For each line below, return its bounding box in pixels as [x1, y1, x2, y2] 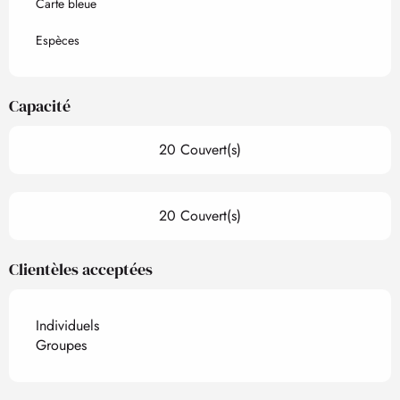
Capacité [9, 95, 71, 118]
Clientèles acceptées [9, 258, 153, 281]
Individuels [36, 315, 99, 337]
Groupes [36, 335, 87, 356]
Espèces [36, 31, 79, 50]
